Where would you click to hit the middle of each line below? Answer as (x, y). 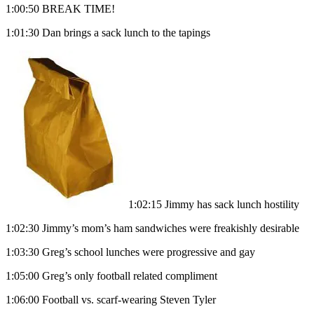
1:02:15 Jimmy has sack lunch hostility (214, 205)
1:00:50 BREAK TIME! (60, 9)
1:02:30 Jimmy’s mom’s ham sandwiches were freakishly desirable (152, 228)
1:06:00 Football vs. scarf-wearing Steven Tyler (111, 300)
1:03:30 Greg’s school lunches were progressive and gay (130, 252)
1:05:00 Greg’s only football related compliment (111, 276)
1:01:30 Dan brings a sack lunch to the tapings (108, 33)
